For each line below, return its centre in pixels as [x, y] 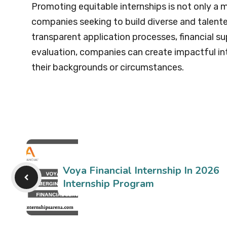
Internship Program [108, 184]
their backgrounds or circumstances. [108, 68]
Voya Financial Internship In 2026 [141, 171]
